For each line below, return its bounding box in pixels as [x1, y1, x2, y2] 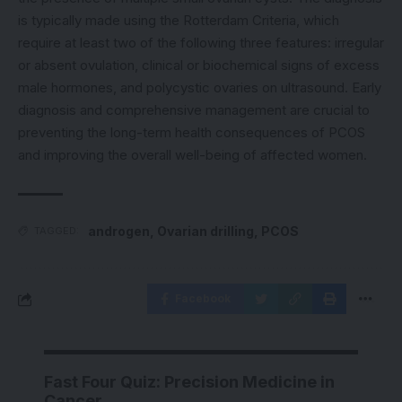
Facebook [175, 292, 231, 305]
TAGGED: [34, 224, 79, 237]
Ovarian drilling [157, 223, 254, 239]
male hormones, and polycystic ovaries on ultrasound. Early [18, 79, 381, 96]
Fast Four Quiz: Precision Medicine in [44, 372, 335, 391]
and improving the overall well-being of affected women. [18, 146, 367, 163]
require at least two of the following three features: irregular [18, 34, 384, 51]
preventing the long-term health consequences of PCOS [18, 124, 365, 141]
